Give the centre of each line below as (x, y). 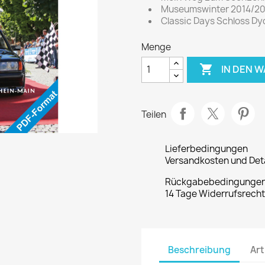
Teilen (154, 115)
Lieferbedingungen (206, 148)
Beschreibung (199, 250)
